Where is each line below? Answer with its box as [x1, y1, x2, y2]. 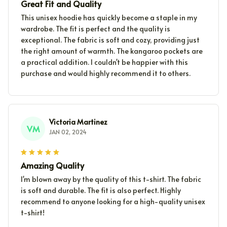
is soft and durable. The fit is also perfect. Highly [21, 185, 181, 196]
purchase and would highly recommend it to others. [21, 68, 191, 79]
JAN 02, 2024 [49, 128, 87, 136]
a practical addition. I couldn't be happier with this [21, 57, 188, 67]
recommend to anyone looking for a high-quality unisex [21, 197, 205, 207]
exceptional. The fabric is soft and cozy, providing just [21, 35, 200, 45]
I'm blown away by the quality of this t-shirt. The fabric [21, 174, 202, 184]
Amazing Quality [21, 160, 84, 171]
